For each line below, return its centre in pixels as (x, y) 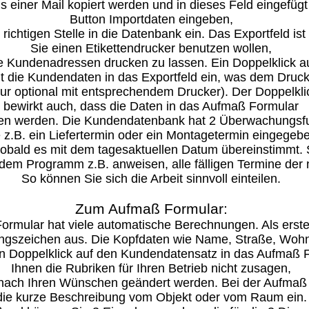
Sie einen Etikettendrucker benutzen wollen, (151, 48)
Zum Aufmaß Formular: (151, 209)
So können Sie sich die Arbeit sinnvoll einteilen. (151, 179)
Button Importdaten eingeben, (151, 19)
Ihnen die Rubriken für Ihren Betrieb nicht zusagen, (151, 268)
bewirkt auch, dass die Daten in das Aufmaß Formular (151, 106)
